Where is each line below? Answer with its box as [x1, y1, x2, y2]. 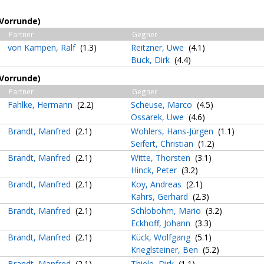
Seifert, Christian [131, 138, 196, 149]
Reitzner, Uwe [131, 42, 186, 53]
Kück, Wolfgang [131, 232, 193, 243]
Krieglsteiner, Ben [131, 244, 200, 255]
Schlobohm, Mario [131, 205, 203, 216]
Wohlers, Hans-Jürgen [131, 126, 216, 137]
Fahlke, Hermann [8, 99, 75, 110]
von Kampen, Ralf [8, 42, 78, 53]
